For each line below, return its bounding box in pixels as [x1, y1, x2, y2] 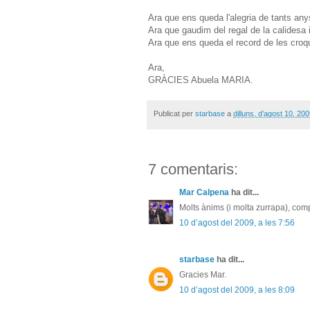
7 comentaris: [148, 160, 238, 178]
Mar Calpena [179, 187, 229, 197]
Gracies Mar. [179, 269, 226, 280]
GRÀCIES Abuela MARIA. [148, 75, 253, 86]
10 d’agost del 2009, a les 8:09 [179, 284, 295, 295]
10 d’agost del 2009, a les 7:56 [179, 217, 295, 228]
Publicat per [154, 109, 195, 118]
